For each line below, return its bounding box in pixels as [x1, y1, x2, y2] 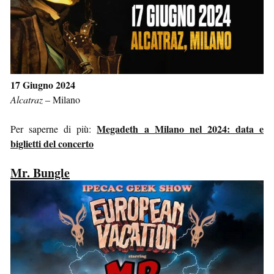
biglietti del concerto [10, 136, 94, 151]
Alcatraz [10, 93, 43, 106]
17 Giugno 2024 [10, 78, 75, 92]
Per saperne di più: [10, 122, 97, 136]
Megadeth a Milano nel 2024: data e [97, 122, 264, 136]
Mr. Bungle [10, 164, 70, 182]
